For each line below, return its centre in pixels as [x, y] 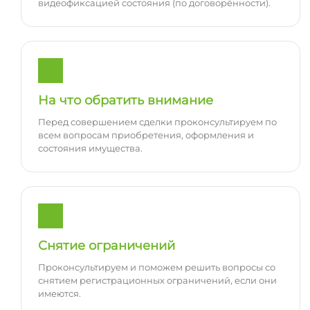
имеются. [59, 294]
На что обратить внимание [125, 101]
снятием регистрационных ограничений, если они [157, 281]
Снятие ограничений [106, 246]
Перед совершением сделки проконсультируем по [157, 122]
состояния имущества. [90, 148]
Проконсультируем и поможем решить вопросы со [156, 267]
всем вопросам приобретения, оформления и [146, 135]
